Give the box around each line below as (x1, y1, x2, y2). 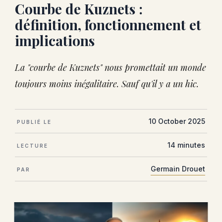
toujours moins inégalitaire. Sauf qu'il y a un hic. (15, 76, 199, 88)
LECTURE (17, 141, 48, 147)
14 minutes (167, 139, 205, 148)
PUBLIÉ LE (17, 117, 52, 123)
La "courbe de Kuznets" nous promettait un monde (15, 60, 206, 72)
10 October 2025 (149, 115, 205, 124)
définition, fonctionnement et (15, 14, 201, 32)
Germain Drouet (151, 163, 205, 171)
